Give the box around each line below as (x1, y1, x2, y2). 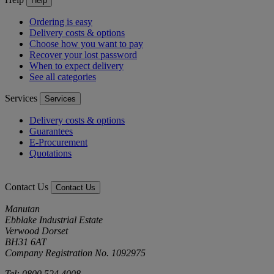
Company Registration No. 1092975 (5, 247, 146, 258)
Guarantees (29, 125, 73, 136)
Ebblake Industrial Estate (5, 214, 103, 225)
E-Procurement (29, 136, 87, 147)
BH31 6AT (5, 236, 46, 247)
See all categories (29, 71, 96, 82)
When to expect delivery (29, 60, 124, 71)
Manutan (5, 203, 40, 214)
